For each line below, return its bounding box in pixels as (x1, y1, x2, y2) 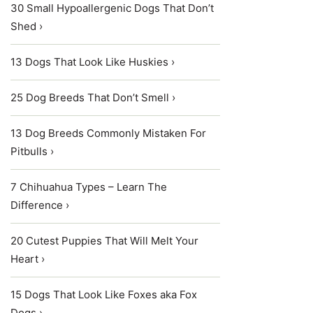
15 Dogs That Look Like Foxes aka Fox (10, 288, 197, 301)
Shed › (10, 20, 43, 33)
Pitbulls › (10, 145, 54, 158)
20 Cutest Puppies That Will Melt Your (10, 234, 198, 247)
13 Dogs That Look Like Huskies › (10, 55, 175, 68)
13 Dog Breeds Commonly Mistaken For (10, 126, 206, 140)
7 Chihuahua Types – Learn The (10, 180, 167, 194)
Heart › (10, 252, 45, 265)
